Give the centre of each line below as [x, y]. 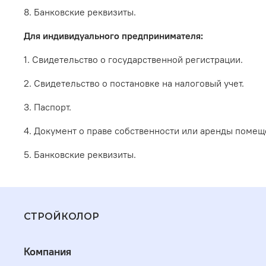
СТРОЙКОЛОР [62, 216]
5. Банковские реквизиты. [80, 155]
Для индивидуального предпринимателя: [113, 36]
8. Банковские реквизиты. [80, 12]
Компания [47, 252]
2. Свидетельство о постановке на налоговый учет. [134, 83]
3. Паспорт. [47, 107]
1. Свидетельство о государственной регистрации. [133, 60]
